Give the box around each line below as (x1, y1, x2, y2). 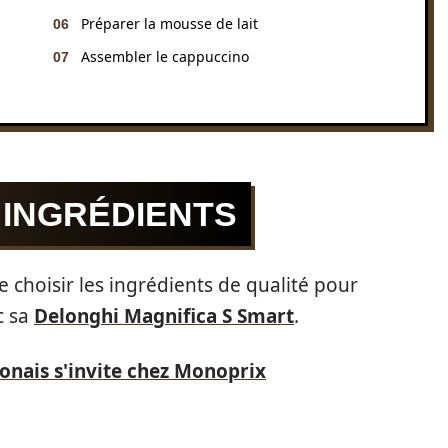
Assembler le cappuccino (81, 47, 249, 66)
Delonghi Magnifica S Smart (34, 303, 294, 329)
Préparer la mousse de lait (81, 14, 258, 33)
